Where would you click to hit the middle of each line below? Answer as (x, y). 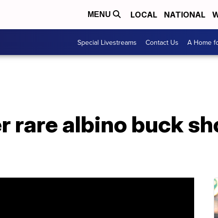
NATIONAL (185, 15)
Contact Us (162, 42)
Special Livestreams (107, 42)
